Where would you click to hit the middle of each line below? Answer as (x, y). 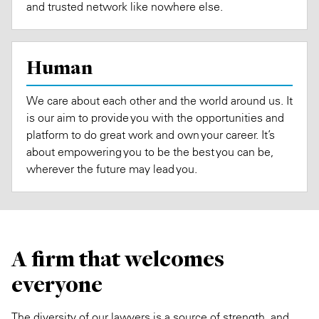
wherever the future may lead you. (112, 169)
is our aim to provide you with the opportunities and (155, 117)
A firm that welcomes (118, 258)
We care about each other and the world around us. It (159, 100)
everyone (57, 284)
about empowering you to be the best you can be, (150, 152)
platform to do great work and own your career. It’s (151, 135)
